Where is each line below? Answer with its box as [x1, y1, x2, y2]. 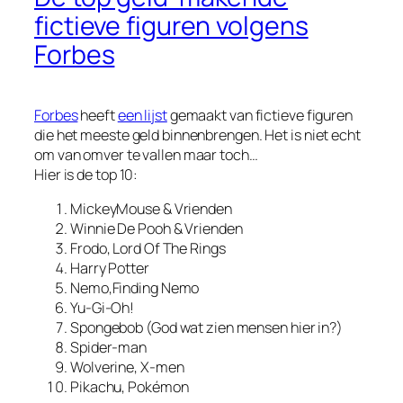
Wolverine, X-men [70, 357, 184, 378]
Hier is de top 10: [34, 164, 139, 184]
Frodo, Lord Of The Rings [70, 238, 226, 259]
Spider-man [70, 337, 147, 358]
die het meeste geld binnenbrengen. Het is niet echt [34, 124, 361, 145]
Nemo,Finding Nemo [70, 278, 200, 299]
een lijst [117, 104, 167, 125]
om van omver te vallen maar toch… [34, 144, 258, 165]
